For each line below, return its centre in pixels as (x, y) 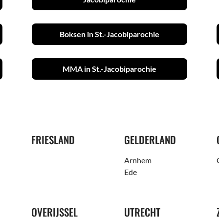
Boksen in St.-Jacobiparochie (109, 34)
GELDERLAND (150, 140)
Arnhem (138, 160)
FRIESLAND (53, 140)
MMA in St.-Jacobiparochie (109, 68)
